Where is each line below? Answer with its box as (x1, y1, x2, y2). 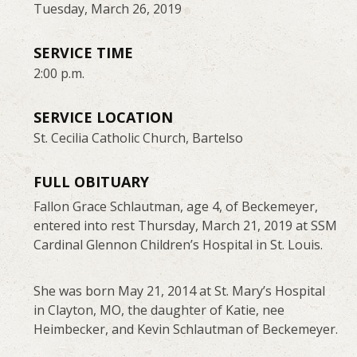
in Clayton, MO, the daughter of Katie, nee (33, 300, 285, 319)
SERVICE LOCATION (33, 107, 174, 127)
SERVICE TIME (33, 42, 134, 62)
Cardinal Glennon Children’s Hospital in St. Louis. (33, 235, 324, 253)
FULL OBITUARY (33, 171, 150, 191)
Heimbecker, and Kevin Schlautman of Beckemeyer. (33, 320, 339, 338)
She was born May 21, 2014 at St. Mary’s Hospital (33, 281, 326, 300)
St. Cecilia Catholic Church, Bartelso (33, 128, 244, 147)
